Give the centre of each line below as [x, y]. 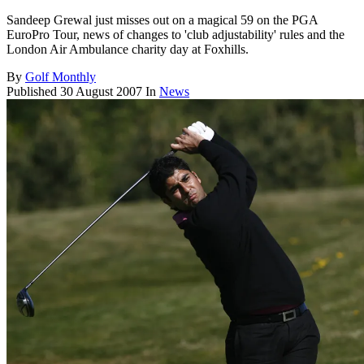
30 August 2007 [101, 92]
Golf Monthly [61, 77]
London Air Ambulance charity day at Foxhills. [128, 50]
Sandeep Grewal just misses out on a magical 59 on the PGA [162, 20]
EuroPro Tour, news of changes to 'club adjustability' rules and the [175, 35]
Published [33, 92]
